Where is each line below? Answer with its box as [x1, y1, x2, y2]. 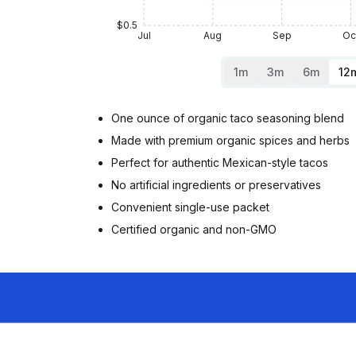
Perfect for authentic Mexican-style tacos [111, 156, 328, 169]
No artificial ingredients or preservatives [111, 178, 321, 192]
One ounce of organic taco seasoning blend [111, 111, 344, 125]
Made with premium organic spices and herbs [111, 133, 350, 147]
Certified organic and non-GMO [111, 222, 277, 236]
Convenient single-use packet [111, 200, 269, 214]
